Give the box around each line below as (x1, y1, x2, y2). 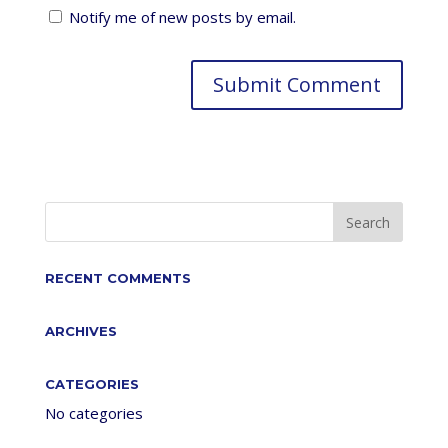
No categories (44, 403, 143, 423)
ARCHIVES (44, 323, 117, 339)
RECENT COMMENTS (44, 270, 191, 286)
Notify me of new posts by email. (68, 7, 296, 27)
